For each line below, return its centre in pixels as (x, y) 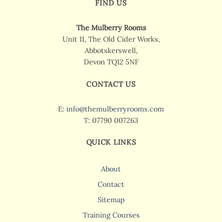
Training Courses (111, 215)
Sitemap (111, 200)
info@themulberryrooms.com (115, 109)
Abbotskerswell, (111, 51)
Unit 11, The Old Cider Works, (111, 39)
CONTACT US (111, 84)
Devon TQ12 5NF (111, 62)
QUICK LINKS (111, 142)
